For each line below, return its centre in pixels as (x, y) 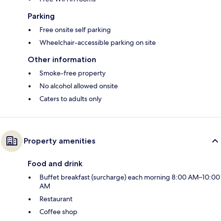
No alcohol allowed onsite (79, 86)
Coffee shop (58, 211)
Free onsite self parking (75, 29)
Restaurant (56, 199)
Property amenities (59, 141)
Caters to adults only (71, 98)
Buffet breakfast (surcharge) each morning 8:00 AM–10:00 (130, 177)
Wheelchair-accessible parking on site (98, 42)
